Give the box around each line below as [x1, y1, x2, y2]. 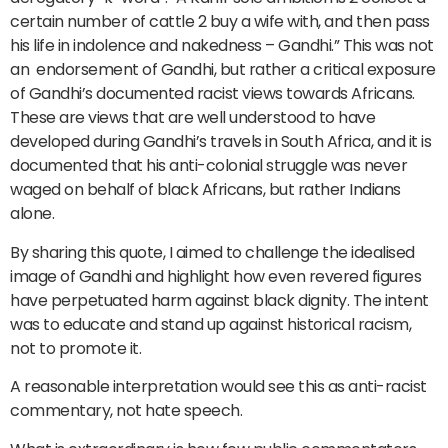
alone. [10, 202, 54, 226]
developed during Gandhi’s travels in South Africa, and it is [10, 130, 431, 154]
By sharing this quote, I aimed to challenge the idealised [10, 240, 415, 264]
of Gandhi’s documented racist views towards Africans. [10, 82, 415, 106]
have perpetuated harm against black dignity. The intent [10, 288, 429, 312]
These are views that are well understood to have [10, 106, 375, 130]
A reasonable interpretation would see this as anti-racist [10, 375, 427, 399]
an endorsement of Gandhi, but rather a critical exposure [10, 58, 436, 82]
